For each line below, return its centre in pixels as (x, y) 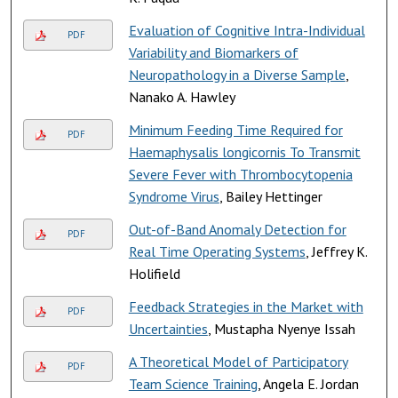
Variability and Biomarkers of (213, 52)
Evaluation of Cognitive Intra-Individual (247, 30)
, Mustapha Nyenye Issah (281, 328)
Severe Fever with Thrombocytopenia (240, 174)
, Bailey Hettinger (271, 196)
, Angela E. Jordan (308, 383)
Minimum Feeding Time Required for (235, 129)
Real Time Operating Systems (217, 251)
